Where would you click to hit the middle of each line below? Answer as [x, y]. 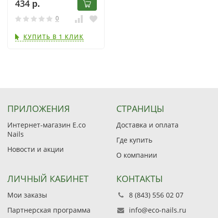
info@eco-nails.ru [158, 210]
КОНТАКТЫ [139, 179]
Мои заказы [27, 195]
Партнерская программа [49, 210]
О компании [137, 155]
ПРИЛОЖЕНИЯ [38, 109]
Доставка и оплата [147, 125]
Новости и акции [36, 149]
